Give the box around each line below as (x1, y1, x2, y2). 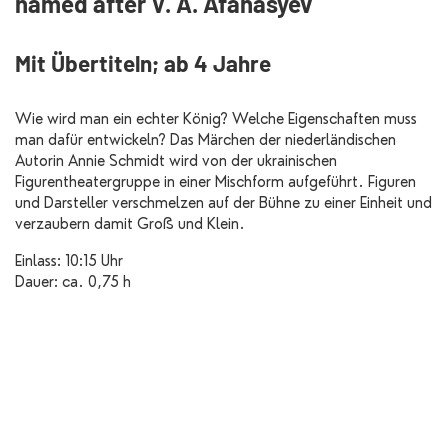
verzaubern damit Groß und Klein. (15, 215, 250, 234)
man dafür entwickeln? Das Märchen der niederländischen (15, 131, 396, 150)
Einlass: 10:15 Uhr (15, 252, 123, 271)
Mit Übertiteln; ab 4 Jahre (15, 49, 271, 78)
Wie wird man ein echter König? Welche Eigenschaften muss (15, 110, 417, 129)
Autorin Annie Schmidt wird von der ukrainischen (15, 152, 337, 171)
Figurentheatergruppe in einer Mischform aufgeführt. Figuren (15, 173, 416, 192)
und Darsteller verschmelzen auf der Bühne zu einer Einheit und (15, 194, 432, 213)
